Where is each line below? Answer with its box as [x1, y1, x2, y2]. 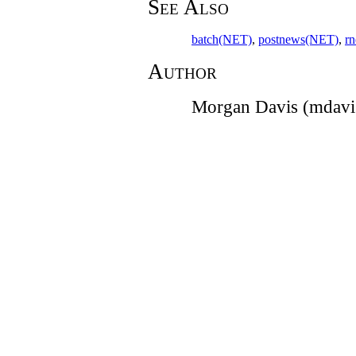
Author [147, 60, 217, 83]
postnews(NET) [257, 33, 339, 46]
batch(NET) [191, 33, 252, 46]
